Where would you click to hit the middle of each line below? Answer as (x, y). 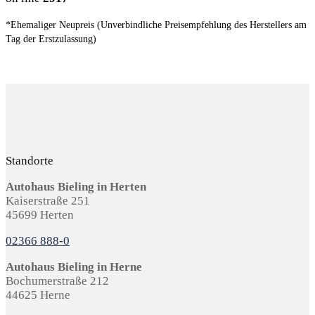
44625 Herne (38, 295)
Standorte (30, 160)
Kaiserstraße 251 (48, 200)
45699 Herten (40, 214)
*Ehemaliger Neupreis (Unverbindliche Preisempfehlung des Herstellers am (156, 24)
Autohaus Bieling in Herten (76, 186)
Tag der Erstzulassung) (51, 38)
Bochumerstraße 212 (57, 281)
